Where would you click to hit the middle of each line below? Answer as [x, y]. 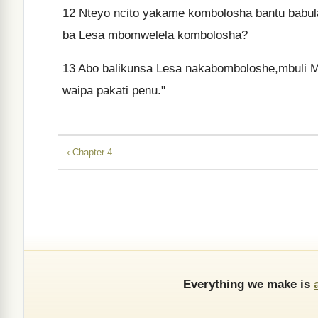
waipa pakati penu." [114, 91]
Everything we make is [248, 284]
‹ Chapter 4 [89, 152]
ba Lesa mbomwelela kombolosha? [155, 35]
